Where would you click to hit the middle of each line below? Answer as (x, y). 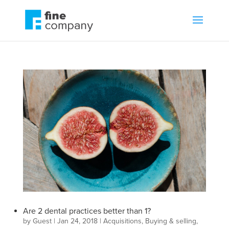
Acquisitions (122, 221)
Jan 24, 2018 (77, 221)
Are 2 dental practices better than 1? (87, 211)
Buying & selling (170, 221)
